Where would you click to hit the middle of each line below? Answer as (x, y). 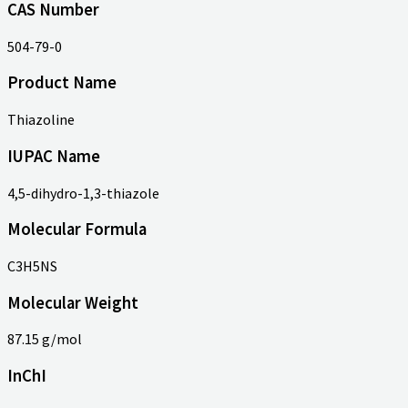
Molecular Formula (77, 229)
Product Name (62, 83)
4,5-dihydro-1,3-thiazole (83, 193)
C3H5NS (32, 265)
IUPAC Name (54, 156)
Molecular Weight (73, 302)
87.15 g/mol (45, 339)
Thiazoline (41, 120)
